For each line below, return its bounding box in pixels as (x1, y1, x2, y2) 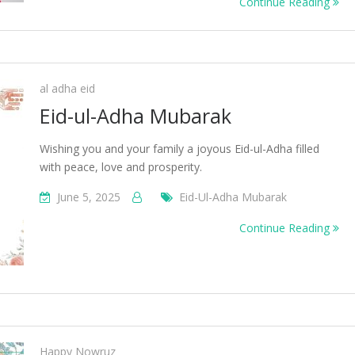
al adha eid (40, 81, 95, 96)
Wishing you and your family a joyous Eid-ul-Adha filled (40, 141, 319, 156)
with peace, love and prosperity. (40, 159, 202, 174)
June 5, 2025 (57, 189, 120, 204)
